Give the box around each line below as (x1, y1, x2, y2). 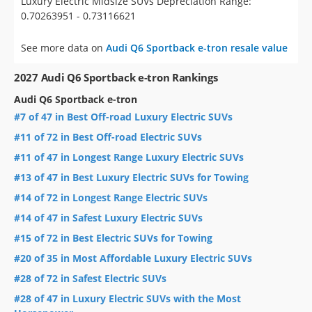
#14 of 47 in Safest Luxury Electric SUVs (14, 210, 203, 224)
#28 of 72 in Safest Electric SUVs (14, 271, 166, 285)
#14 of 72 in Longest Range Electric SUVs (14, 190, 208, 204)
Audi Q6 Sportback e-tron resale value (106, 41, 288, 55)
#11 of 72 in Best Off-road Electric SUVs (14, 130, 202, 143)
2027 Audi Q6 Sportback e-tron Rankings (14, 70, 218, 85)
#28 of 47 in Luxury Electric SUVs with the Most (14, 291, 241, 305)
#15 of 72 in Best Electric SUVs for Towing (14, 231, 212, 244)
